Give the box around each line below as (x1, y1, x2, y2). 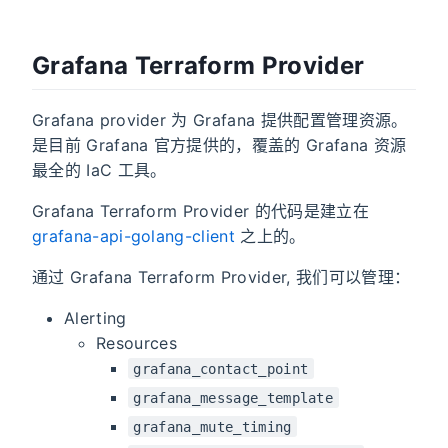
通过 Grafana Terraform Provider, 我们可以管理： (32, 266, 411, 287)
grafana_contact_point (133, 360, 309, 377)
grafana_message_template (133, 389, 334, 406)
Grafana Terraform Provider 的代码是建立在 (32, 200, 369, 221)
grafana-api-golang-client (32, 225, 236, 246)
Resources (96, 332, 177, 353)
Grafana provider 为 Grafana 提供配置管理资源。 (32, 109, 408, 130)
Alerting (64, 307, 127, 328)
